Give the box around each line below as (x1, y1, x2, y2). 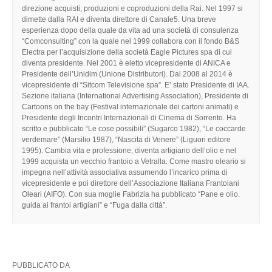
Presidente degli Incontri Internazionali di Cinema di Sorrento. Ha (22, 113, 236, 122)
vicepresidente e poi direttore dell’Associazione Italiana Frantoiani (22, 178, 239, 188)
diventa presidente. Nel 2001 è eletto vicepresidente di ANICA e (22, 58, 231, 67)
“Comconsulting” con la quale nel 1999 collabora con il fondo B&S (22, 36, 239, 46)
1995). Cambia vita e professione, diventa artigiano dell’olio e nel (22, 146, 236, 155)
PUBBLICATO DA (12, 260, 70, 270)
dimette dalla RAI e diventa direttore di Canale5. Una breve (22, 15, 216, 24)
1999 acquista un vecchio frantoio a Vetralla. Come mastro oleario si (22, 157, 246, 166)
